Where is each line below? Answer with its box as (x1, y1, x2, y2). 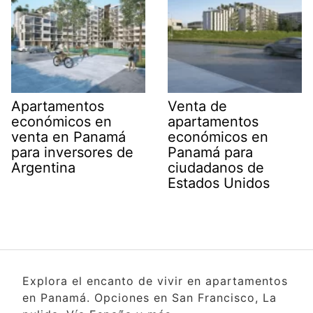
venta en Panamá (11, 128, 126, 145)
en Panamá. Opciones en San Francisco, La (22, 290, 277, 305)
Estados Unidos (168, 174, 270, 191)
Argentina (11, 159, 75, 176)
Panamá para (168, 143, 253, 161)
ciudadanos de (168, 159, 264, 176)
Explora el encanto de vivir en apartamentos (22, 273, 288, 288)
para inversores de (11, 143, 133, 161)
